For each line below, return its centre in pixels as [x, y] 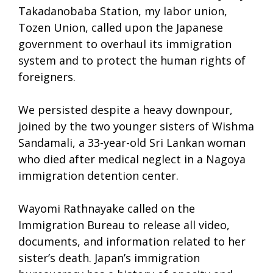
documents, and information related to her [132, 242]
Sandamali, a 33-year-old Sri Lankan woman [132, 143]
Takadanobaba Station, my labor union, [123, 11]
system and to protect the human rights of [132, 61]
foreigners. [47, 77]
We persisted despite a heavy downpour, [126, 110]
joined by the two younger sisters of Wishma [136, 126]
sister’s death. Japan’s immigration [109, 258]
